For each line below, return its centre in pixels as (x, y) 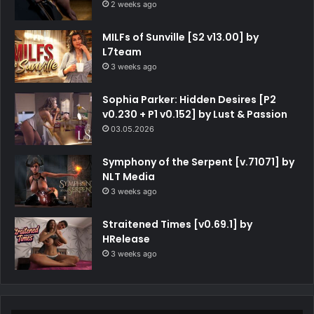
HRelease (126, 239)
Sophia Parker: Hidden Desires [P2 (189, 100)
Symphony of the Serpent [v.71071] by (198, 162)
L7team (122, 52)
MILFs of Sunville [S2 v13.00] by (180, 37)
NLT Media (129, 177)
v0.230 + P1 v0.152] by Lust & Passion (195, 115)
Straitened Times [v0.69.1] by (177, 225)
